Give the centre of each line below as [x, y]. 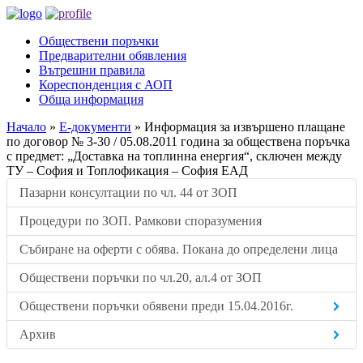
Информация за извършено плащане [245, 127]
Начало [26, 127]
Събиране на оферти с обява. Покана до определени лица [179, 249]
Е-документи [95, 127]
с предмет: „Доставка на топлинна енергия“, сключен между [174, 156]
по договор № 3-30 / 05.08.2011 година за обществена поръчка [178, 141]
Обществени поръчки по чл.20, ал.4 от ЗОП [141, 278]
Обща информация [91, 99]
